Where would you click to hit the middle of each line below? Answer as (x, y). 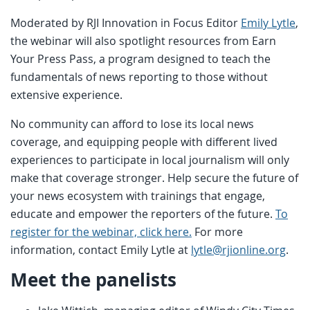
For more (217, 231)
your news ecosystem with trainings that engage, (138, 195)
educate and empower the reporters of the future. (143, 213)
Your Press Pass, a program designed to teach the (140, 58)
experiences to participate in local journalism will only (150, 159)
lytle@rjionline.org (238, 249)
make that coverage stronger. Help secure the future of (154, 177)
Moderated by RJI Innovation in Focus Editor (126, 22)
